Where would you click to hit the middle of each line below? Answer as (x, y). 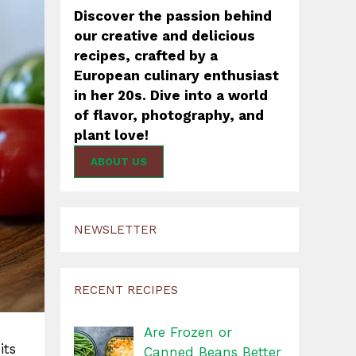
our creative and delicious (164, 36)
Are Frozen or (188, 333)
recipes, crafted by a (146, 56)
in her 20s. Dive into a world (171, 96)
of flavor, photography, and (169, 116)
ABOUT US (119, 162)
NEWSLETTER (115, 230)
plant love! (111, 135)
